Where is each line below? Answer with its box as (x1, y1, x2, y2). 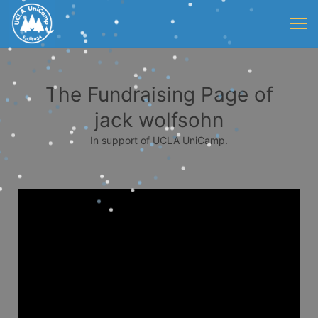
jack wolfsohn (94, 108, 224, 132)
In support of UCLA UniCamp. (90, 134, 228, 146)
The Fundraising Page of (45, 82, 273, 106)
